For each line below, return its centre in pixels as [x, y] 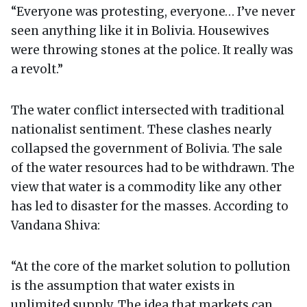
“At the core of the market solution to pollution [151, 266]
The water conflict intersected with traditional [148, 110]
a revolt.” [37, 69]
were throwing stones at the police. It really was [152, 50]
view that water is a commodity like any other [146, 187]
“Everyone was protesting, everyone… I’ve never [153, 11]
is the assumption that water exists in [123, 285]
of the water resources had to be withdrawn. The [153, 168]
